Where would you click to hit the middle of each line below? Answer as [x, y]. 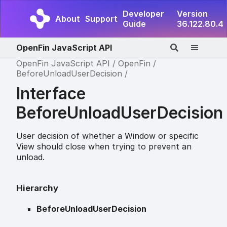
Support [101, 19]
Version [192, 14]
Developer [143, 14]
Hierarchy [37, 188]
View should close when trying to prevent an [104, 146]
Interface [51, 93]
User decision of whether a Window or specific [107, 136]
